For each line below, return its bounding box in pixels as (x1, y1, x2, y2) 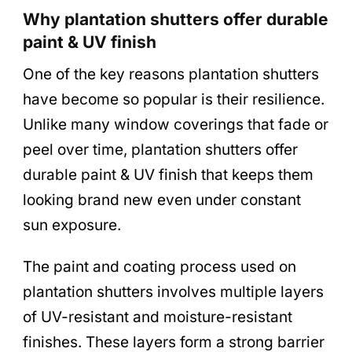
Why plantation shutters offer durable (23, 9, 328, 29)
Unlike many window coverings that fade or (23, 115, 328, 134)
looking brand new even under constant (23, 191, 301, 210)
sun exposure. (23, 216, 121, 235)
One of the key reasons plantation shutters (23, 65, 319, 84)
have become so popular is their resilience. (23, 90, 324, 109)
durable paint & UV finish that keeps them (23, 166, 313, 185)
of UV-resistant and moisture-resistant (23, 308, 292, 327)
